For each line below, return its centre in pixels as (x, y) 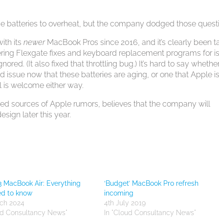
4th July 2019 (125, 203)
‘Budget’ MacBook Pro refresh (152, 183)
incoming (119, 193)
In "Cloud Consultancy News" (150, 213)
